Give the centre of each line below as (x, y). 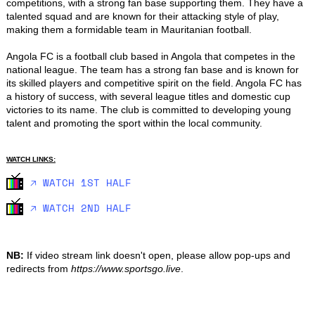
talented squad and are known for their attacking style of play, (142, 16)
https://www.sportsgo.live (126, 268)
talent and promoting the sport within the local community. (134, 123)
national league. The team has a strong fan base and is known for (152, 69)
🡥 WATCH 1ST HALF (81, 182)
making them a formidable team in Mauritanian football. (129, 29)
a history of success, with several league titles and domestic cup (148, 96)
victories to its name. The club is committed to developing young (148, 109)
